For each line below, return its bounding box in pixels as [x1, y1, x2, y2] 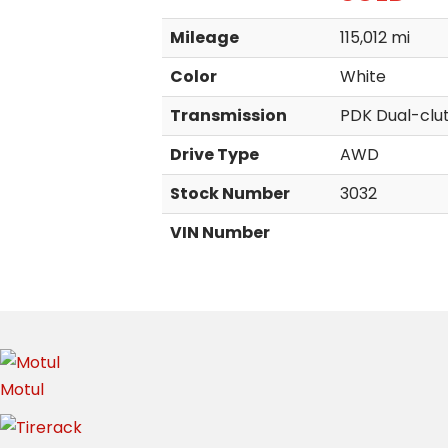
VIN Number [170, 221, 270, 245]
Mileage [170, 26, 239, 50]
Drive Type [170, 143, 259, 167]
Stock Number [170, 182, 290, 206]
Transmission [170, 104, 287, 128]
